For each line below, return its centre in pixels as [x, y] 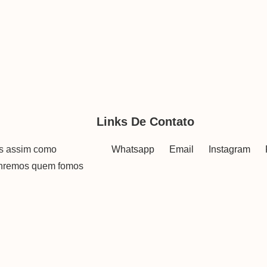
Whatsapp [133, 150]
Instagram [229, 150]
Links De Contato [145, 122]
